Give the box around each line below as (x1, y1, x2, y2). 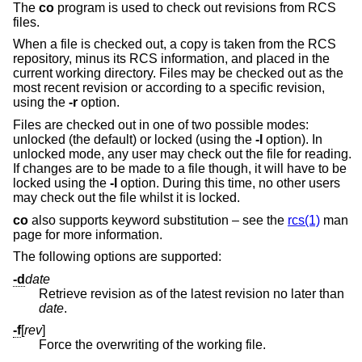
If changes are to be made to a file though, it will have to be (13, 161, 347, 175)
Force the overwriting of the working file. (39, 338, 266, 352)
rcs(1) (288, 213, 320, 227)
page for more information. (13, 227, 162, 242)
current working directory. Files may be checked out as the (13, 66, 343, 81)
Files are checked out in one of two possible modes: (13, 117, 309, 132)
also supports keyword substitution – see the (28, 213, 288, 227)
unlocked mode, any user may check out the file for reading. (13, 146, 351, 161)
